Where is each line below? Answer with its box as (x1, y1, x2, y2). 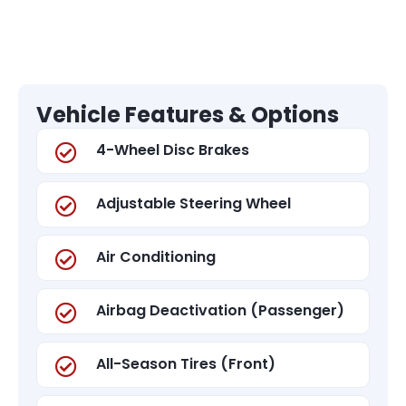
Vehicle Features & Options (36, 99, 339, 130)
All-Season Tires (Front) (96, 353, 275, 374)
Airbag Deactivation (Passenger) (96, 299, 344, 321)
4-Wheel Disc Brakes (96, 139, 249, 160)
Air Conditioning (96, 246, 216, 267)
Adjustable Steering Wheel (96, 192, 291, 214)
